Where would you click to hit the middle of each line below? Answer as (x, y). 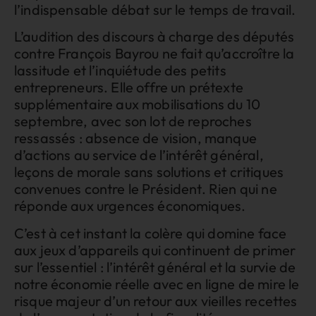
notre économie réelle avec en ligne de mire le (157, 284)
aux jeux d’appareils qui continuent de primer (155, 250)
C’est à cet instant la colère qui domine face (151, 233)
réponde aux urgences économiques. (130, 206)
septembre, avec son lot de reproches (133, 121)
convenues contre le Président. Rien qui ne (146, 189)
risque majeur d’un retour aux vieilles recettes (156, 300)
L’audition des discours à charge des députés (154, 37)
